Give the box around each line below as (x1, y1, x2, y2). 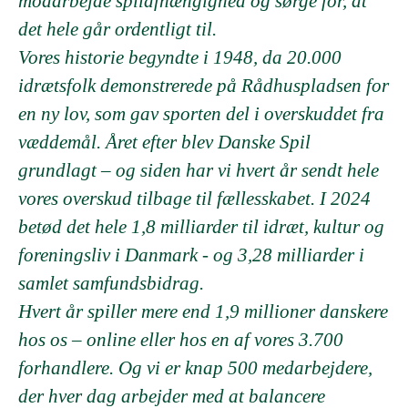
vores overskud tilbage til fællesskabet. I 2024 (18, 188, 371, 209)
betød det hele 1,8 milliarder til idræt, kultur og (18, 216, 384, 238)
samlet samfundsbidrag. (18, 272, 204, 294)
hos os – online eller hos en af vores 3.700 (18, 329, 343, 351)
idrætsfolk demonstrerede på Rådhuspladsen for (18, 75, 389, 97)
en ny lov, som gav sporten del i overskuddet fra (18, 103, 384, 125)
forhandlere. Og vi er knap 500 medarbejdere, (18, 357, 372, 379)
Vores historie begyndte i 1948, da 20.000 (18, 46, 342, 68)
